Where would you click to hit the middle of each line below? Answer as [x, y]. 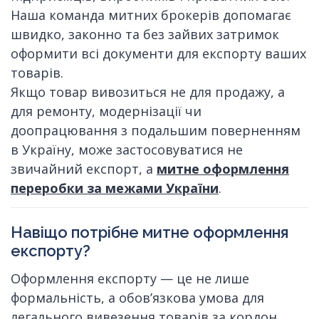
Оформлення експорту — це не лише [130, 279]
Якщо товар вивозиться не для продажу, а [148, 92]
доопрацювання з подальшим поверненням [156, 131]
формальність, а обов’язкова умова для [137, 298]
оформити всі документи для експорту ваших [158, 54]
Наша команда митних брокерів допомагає [151, 15]
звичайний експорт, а [84, 169]
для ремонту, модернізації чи [106, 111]
